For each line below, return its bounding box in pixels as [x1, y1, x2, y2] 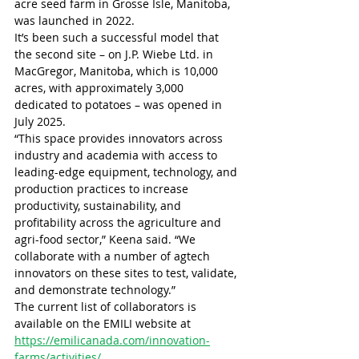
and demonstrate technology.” [14, 282, 175, 298]
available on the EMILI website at [14, 316, 194, 332]
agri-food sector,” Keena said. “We [14, 232, 199, 248]
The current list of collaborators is [14, 299, 200, 315]
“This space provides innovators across [14, 131, 226, 147]
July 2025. [14, 114, 66, 130]
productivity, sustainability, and [14, 198, 184, 214]
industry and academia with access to [14, 147, 220, 163]
